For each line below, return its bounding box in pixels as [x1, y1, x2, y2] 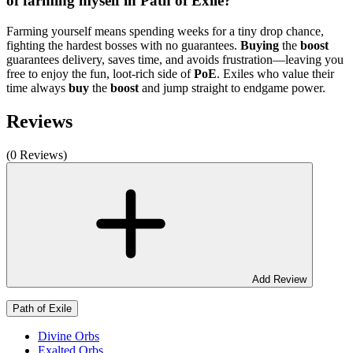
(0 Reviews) [6, 147, 67, 162]
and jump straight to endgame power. [142, 80, 325, 95]
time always [6, 80, 69, 95]
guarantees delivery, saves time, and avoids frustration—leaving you [6, 52, 344, 66]
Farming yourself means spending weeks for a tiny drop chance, [6, 24, 324, 38]
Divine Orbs [38, 329, 99, 343]
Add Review [252, 273, 307, 285]
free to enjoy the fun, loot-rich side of [6, 66, 194, 80]
